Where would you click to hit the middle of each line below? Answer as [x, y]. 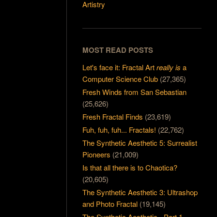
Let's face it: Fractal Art [120, 67]
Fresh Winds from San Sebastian [135, 92]
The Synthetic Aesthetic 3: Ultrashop [140, 192]
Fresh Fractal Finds [113, 116]
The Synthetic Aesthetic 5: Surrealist [140, 142]
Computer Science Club [120, 78]
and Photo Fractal [110, 203]
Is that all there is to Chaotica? [130, 167]
